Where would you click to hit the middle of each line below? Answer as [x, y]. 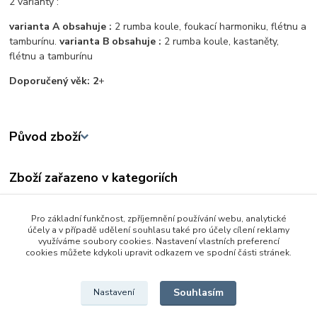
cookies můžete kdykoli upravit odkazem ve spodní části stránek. [158, 253]
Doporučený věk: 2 [54, 81]
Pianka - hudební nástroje [84, 247]
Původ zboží [45, 137]
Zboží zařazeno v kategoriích [94, 178]
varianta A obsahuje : [61, 27]
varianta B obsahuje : [111, 42]
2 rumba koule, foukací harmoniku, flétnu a [209, 27]
